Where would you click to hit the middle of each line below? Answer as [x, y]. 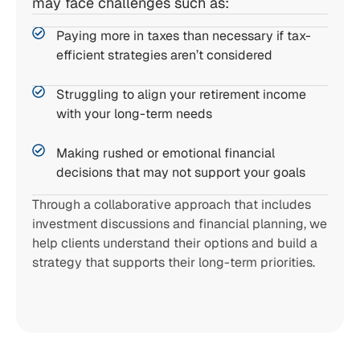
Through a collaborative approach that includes [172, 205]
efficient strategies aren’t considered [164, 55]
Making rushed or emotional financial [166, 153]
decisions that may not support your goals [181, 172]
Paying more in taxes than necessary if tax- [184, 36]
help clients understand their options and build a [175, 243]
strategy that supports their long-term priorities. [174, 262]
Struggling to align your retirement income [181, 94]
